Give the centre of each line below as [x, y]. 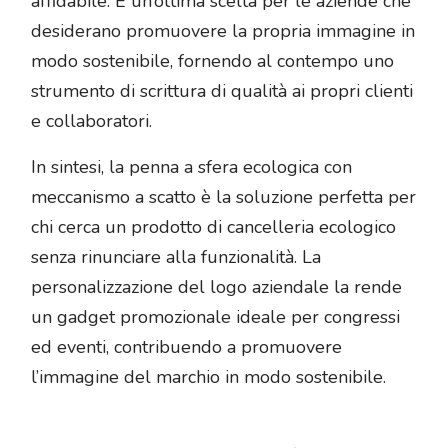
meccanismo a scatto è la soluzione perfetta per [223, 197]
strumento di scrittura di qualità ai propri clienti [222, 91]
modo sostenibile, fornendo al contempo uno [212, 61]
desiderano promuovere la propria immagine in [223, 31]
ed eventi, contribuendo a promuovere [186, 347]
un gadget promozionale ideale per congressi [215, 317]
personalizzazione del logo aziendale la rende [216, 287]
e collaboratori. [91, 121]
